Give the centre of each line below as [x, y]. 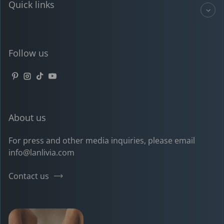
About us [27, 117]
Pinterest [27, 82]
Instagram [42, 82]
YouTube [64, 82]
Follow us [28, 53]
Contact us [29, 176]
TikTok [47, 82]
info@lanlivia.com [41, 152]
